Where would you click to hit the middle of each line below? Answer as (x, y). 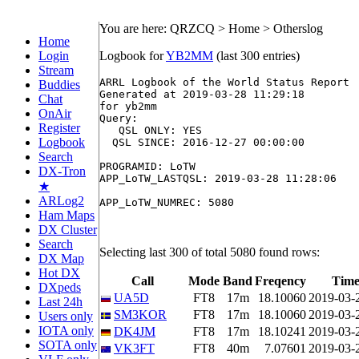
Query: (119, 118)
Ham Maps (67, 215)
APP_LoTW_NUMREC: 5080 (167, 202)
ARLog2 (61, 201)
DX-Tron (62, 171)
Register (59, 128)
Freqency (280, 281)
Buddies (59, 85)
